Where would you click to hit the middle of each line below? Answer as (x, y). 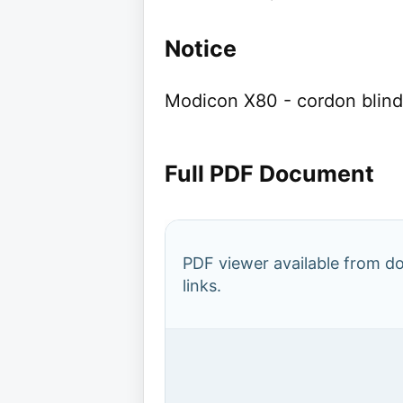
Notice (201, 49)
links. (202, 286)
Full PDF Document (269, 174)
